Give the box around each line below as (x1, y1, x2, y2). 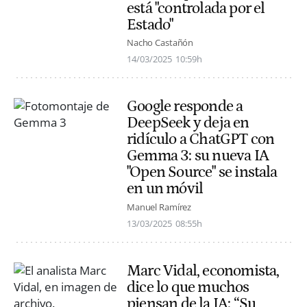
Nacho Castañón (127, 36, 194, 49)
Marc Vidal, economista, (127, 261, 280, 280)
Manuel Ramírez (127, 200, 192, 213)
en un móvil (127, 180, 204, 198)
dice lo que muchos (127, 278, 249, 296)
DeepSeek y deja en (127, 114, 249, 132)
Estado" (127, 16, 173, 34)
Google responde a (127, 97, 243, 116)
